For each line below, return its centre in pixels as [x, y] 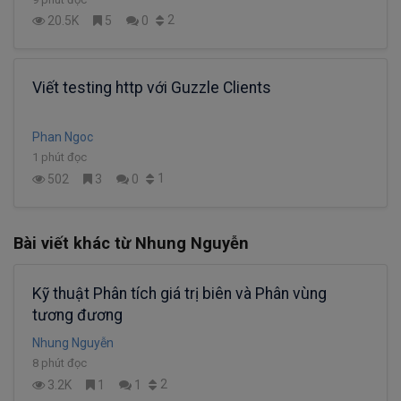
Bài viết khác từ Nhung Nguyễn [131, 243]
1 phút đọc [60, 158]
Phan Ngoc [63, 137]
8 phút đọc [60, 363]
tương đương [77, 316]
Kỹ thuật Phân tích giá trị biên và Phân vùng [179, 294]
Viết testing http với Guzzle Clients [152, 88]
